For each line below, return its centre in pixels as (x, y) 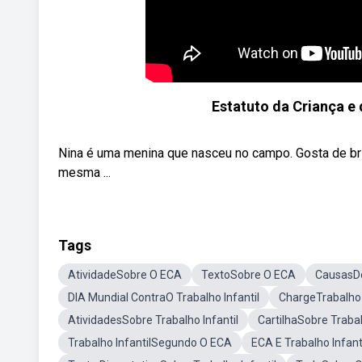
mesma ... (84, 173)
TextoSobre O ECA (248, 275)
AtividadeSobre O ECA (125, 275)
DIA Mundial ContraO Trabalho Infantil (164, 297)
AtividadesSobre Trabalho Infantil (153, 320)
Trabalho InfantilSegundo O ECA (150, 343)
